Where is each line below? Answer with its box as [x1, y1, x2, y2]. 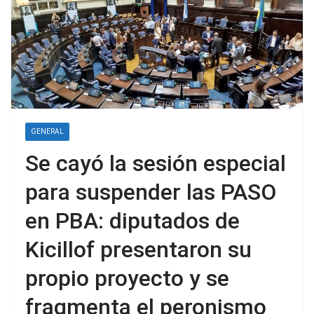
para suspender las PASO [25, 179, 276, 206]
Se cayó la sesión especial [25, 150, 286, 177]
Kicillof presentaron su [25, 236, 252, 264]
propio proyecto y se [25, 265, 229, 292]
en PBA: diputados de [25, 207, 240, 235]
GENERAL [31, 128, 64, 136]
